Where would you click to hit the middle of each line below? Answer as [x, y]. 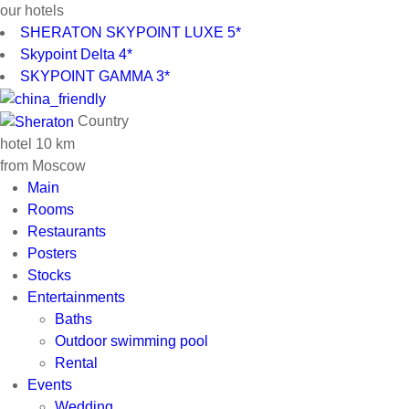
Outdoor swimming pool [131, 341]
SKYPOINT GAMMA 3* [95, 76]
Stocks [49, 275]
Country [103, 121]
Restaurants [67, 231]
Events [50, 384]
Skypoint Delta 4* [76, 54]
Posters [52, 253]
